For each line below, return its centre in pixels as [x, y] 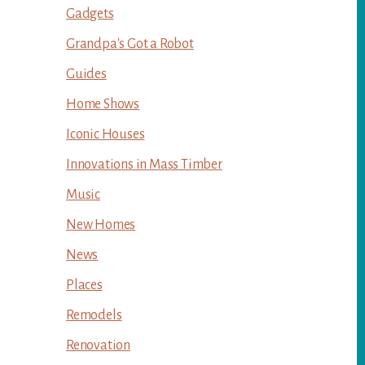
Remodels [94, 315]
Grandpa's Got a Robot [130, 44]
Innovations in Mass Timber [144, 165]
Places [84, 285]
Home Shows [103, 104]
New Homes [101, 225]
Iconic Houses [106, 134]
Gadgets [90, 14]
